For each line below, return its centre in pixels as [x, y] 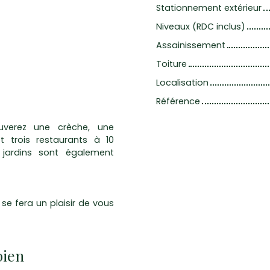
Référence [178, 102]
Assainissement [191, 46]
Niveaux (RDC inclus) [201, 27]
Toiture [171, 64]
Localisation [182, 83]
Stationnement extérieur [209, 8]
